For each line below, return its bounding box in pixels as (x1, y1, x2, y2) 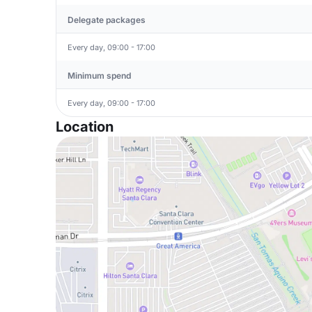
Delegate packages (68, 15, 146, 25)
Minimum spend (68, 70, 131, 81)
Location (56, 118, 114, 135)
